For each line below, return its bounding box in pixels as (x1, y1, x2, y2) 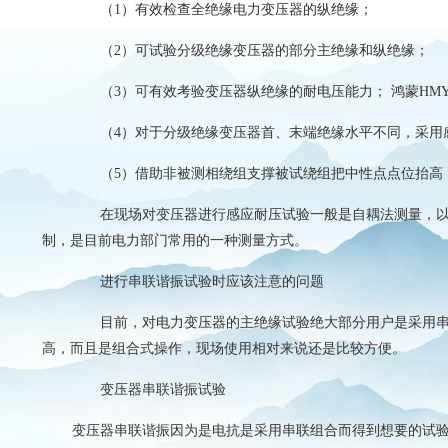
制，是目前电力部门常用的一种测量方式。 (42, 233, 308, 248)
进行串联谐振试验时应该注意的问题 (72, 274, 324, 289)
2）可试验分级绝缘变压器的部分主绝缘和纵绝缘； (114, 43, 429, 58)
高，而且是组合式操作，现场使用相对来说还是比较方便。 (42, 341, 406, 356)
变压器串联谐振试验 (72, 382, 226, 397)
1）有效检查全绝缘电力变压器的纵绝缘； (114, 2, 373, 17)
